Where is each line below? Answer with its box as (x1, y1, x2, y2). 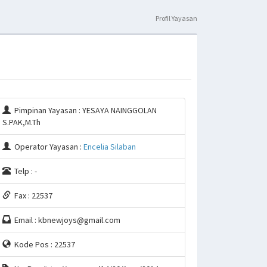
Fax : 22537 (10, 190, 52, 201)
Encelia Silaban (83, 141, 136, 152)
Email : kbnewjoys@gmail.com (10, 215, 120, 225)
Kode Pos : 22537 (10, 239, 75, 250)
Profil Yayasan (156, 14, 197, 23)
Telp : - (10, 166, 37, 176)
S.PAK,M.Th (2, 117, 41, 128)
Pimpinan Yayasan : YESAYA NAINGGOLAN (10, 105, 157, 116)
